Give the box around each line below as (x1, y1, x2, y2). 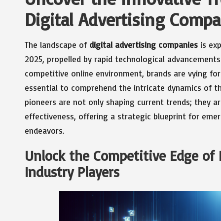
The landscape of (25, 39, 89, 50)
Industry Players (25, 163, 119, 181)
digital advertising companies (89, 39, 198, 50)
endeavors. (25, 125, 64, 136)
